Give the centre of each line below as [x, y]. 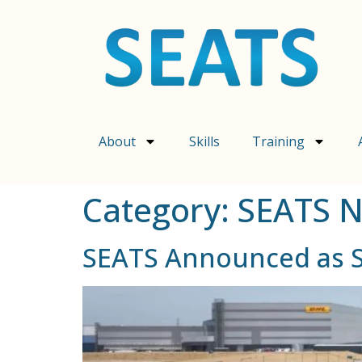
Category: [160, 210]
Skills [204, 142]
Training [278, 142]
